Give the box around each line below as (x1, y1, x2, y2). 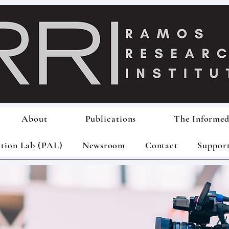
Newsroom (82, 140, 126, 151)
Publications (85, 113, 136, 124)
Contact (145, 140, 178, 151)
